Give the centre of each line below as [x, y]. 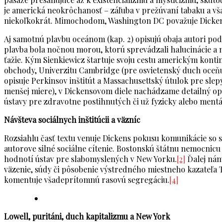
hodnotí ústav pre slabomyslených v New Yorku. [90, 159]
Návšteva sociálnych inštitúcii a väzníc [72, 120]
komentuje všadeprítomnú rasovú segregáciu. [87, 180]
